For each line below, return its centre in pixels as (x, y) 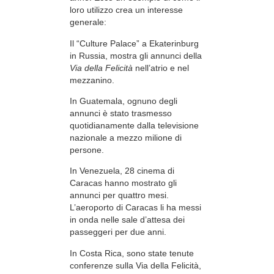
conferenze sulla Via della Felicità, (135, 265)
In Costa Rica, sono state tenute (132, 253)
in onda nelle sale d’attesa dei (127, 220)
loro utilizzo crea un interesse (126, 10)
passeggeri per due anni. (118, 232)
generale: (88, 22)
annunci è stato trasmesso (121, 113)
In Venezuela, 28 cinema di (122, 171)
